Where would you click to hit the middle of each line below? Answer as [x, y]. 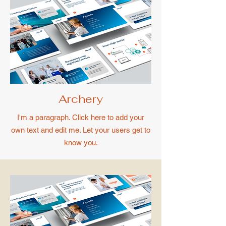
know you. [81, 143]
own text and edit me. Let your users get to [81, 130]
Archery [81, 99]
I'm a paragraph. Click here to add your [81, 117]
